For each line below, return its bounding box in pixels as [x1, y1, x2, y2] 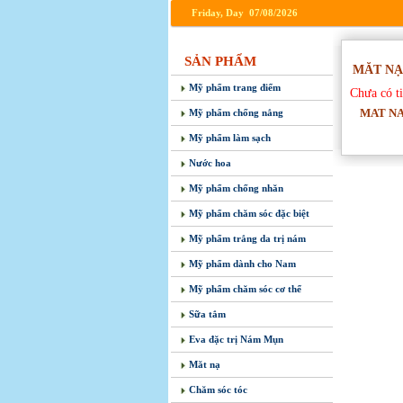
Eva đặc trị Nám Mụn [186, 334, 283, 345]
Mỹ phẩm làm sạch [186, 132, 271, 143]
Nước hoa [186, 157, 231, 168]
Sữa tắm [186, 309, 226, 319]
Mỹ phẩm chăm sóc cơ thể [186, 283, 301, 294]
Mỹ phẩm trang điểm [186, 82, 281, 93]
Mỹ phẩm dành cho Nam [186, 258, 296, 269]
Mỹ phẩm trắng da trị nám [186, 233, 306, 244]
